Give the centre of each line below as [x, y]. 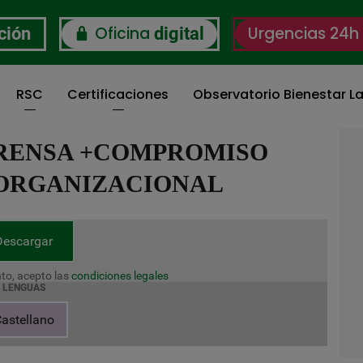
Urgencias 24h [303, 34]
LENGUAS [23, 288]
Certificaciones [118, 94]
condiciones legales [120, 275]
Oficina [122, 34]
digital [179, 34]
